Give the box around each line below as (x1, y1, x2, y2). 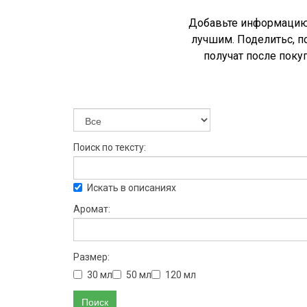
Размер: (73, 251, 110, 263)
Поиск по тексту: (73, 142, 146, 153)
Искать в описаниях (87, 182, 176, 194)
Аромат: (73, 204, 110, 215)
